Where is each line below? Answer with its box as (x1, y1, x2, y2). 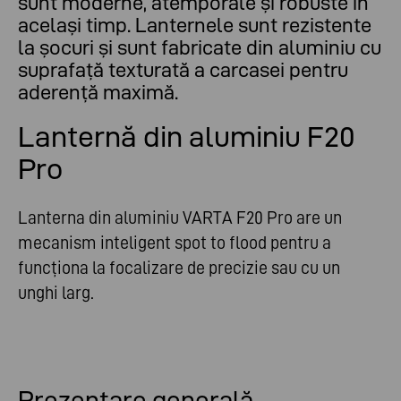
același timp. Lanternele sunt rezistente (18, 14, 371, 37)
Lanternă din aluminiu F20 (18, 121, 355, 153)
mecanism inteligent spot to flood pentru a (18, 233, 331, 253)
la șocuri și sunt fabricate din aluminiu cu (18, 37, 381, 59)
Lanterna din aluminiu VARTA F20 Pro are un (18, 208, 342, 228)
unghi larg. (18, 283, 94, 303)
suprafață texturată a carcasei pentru (18, 59, 348, 81)
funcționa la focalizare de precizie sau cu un (18, 258, 340, 278)
